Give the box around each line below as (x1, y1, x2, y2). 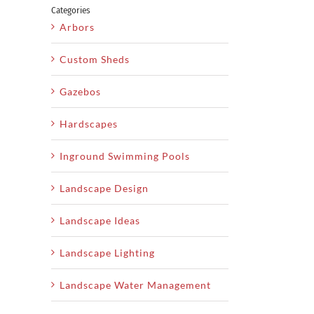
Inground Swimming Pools (60, 149, 190, 162)
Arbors (60, 20, 95, 33)
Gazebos (60, 85, 101, 97)
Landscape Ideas (60, 214, 140, 226)
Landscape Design (60, 182, 149, 194)
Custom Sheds (60, 53, 130, 65)
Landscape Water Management (60, 278, 211, 291)
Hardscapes (60, 117, 118, 130)
